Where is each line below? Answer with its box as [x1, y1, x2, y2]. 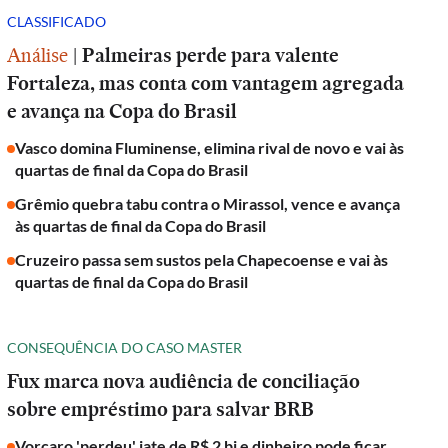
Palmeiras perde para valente [82, 41, 340, 69]
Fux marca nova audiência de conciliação [7, 367, 361, 395]
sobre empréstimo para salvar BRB [7, 395, 315, 423]
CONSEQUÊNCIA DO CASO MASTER [7, 338, 243, 356]
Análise [7, 41, 69, 69]
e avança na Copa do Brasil [7, 97, 238, 125]
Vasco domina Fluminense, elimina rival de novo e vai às [15, 138, 405, 157]
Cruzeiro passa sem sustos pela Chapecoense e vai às [15, 250, 389, 269]
